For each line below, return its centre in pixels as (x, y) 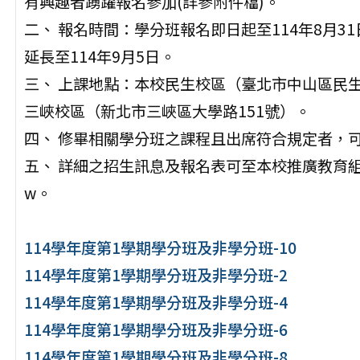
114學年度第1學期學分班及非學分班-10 (160, 248)
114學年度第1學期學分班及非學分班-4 (155, 303)
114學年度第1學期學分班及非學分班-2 (155, 275)
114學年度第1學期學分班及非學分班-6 (155, 330)
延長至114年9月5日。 (99, 57)
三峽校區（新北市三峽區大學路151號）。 (167, 111)
